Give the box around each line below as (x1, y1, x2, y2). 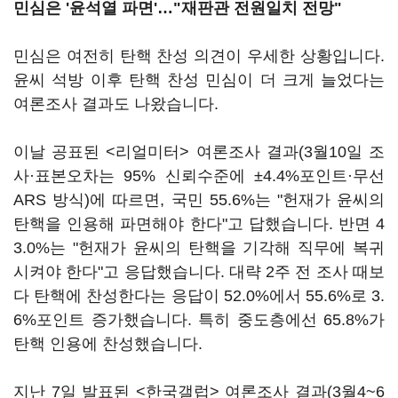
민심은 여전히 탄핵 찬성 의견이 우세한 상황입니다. (13, 47, 385, 65)
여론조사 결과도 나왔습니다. (13, 95, 219, 113)
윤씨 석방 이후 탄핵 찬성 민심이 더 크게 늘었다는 (13, 71, 385, 89)
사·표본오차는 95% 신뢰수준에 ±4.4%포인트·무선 (13, 167, 385, 185)
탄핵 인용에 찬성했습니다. (13, 335, 203, 353)
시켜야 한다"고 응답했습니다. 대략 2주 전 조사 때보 (13, 263, 385, 281)
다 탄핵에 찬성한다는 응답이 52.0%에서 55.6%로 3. (13, 287, 385, 305)
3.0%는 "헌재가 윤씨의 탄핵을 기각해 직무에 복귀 (13, 239, 385, 257)
